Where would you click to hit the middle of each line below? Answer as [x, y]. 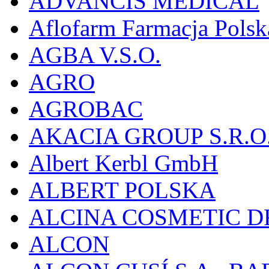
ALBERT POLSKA [122, 190]
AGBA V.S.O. [95, 55]
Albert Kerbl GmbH [123, 163]
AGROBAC [86, 109]
